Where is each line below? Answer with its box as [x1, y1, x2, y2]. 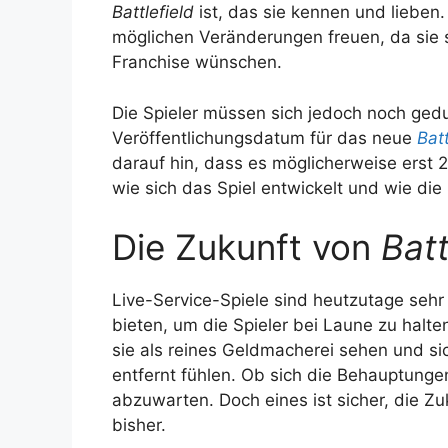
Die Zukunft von [112, 226, 381, 269]
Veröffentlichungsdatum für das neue [112, 127, 417, 148]
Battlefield [112, 2, 194, 23]
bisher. [112, 415, 166, 436]
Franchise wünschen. [112, 52, 282, 73]
